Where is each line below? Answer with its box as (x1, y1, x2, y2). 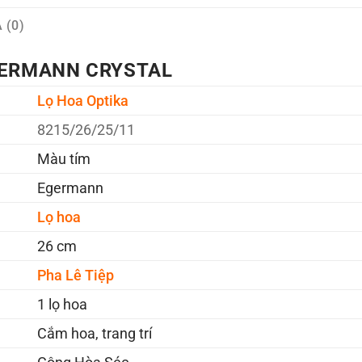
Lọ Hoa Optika (36, 91, 128, 109)
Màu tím (36, 149, 90, 167)
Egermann (36, 179, 103, 196)
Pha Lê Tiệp (36, 266, 114, 284)
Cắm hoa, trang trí (36, 324, 152, 342)
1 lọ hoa (36, 295, 87, 313)
